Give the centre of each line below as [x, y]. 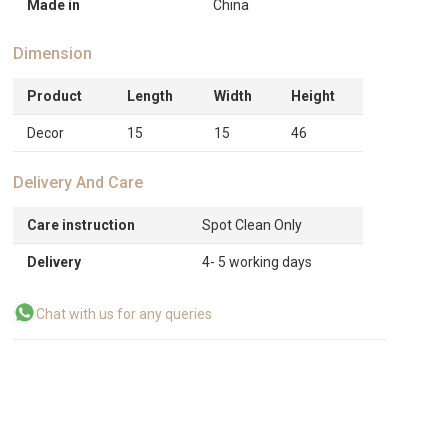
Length [150, 96]
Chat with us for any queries [124, 314]
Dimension [53, 53]
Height [313, 96]
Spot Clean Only [252, 225]
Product [55, 96]
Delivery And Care [78, 182]
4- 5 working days [257, 262]
